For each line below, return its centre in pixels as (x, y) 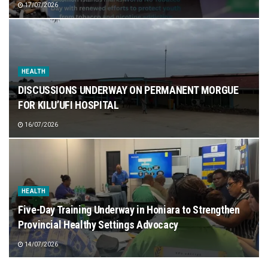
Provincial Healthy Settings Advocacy (98, 225)
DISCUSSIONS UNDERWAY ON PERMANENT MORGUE (128, 90)
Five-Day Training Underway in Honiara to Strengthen (129, 210)
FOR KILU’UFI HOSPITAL (68, 105)
